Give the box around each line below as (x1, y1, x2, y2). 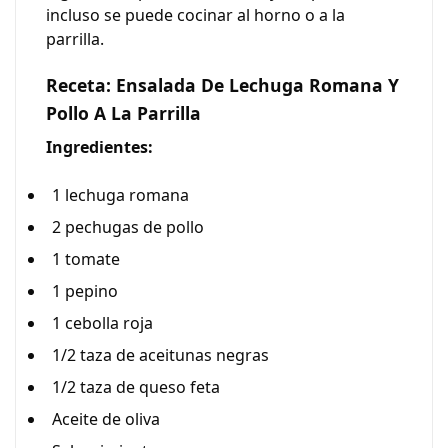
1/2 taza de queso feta (52, 376, 220, 398)
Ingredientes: (46, 136, 153, 158)
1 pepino (52, 280, 118, 302)
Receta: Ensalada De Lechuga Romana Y (46, 73, 399, 97)
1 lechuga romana (52, 184, 189, 206)
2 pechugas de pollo (52, 216, 204, 238)
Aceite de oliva (52, 408, 160, 430)
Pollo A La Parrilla (46, 101, 201, 125)
